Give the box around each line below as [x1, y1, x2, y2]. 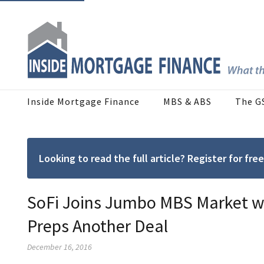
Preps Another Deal [27, 214, 168, 237]
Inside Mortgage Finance [27, 95, 140, 108]
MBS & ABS [163, 95, 212, 108]
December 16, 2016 [27, 242, 92, 253]
